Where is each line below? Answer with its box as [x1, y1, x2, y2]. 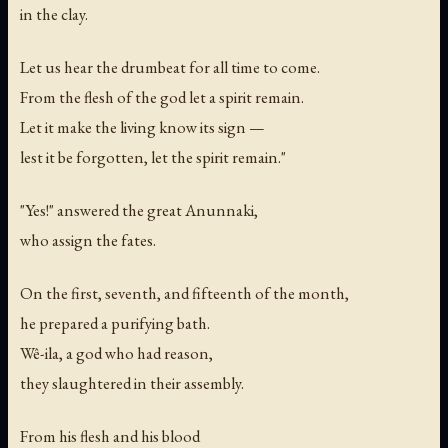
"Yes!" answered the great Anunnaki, [20, 199, 258, 222]
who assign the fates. [20, 229, 156, 252]
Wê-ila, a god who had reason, [20, 342, 213, 365]
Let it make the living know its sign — [20, 115, 265, 138]
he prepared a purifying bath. [20, 312, 210, 335]
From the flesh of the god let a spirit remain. [20, 85, 304, 108]
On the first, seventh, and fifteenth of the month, [20, 282, 349, 305]
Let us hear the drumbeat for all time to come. [20, 55, 320, 78]
